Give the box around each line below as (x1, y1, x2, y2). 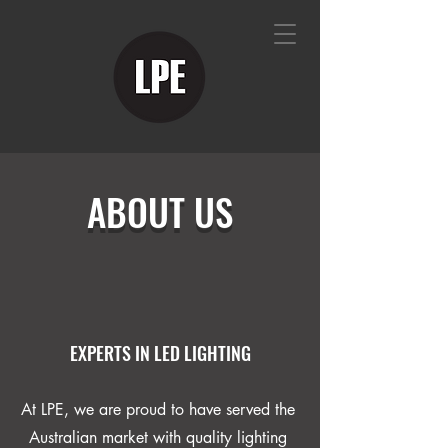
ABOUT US (87, 184, 233, 239)
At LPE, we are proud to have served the (20, 399, 295, 420)
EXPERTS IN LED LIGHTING (69, 340, 251, 366)
